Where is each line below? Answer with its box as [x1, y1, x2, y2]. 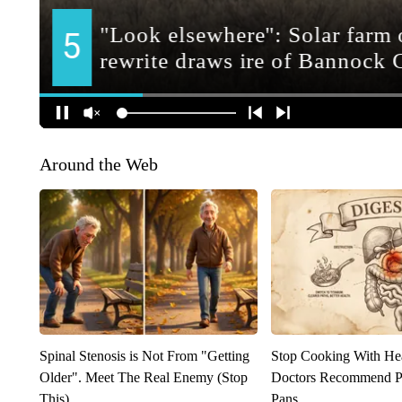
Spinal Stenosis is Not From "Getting [39, 348, 249, 364]
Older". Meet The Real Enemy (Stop [39, 370, 248, 386]
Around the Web [39, 154, 158, 175]
